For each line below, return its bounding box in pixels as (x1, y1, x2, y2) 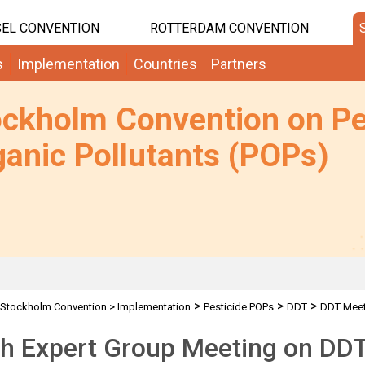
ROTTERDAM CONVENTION (149, 20, 309, 36)
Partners (211, 55, 266, 73)
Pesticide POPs (203, 301, 274, 313)
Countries (134, 55, 197, 73)
